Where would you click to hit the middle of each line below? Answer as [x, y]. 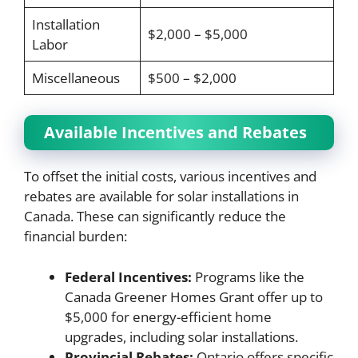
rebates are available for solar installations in [161, 196]
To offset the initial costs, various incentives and [170, 176]
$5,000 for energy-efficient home [168, 316]
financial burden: [76, 236]
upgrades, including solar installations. [181, 336]
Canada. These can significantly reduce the [155, 216]
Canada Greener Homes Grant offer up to [194, 296]
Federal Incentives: [128, 276]
